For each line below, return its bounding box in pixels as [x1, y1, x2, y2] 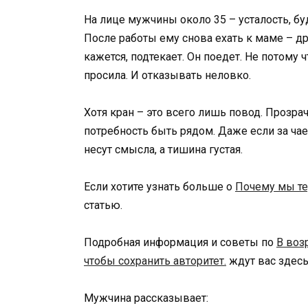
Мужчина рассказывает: [84, 291, 208, 305]
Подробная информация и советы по [84, 236, 276, 250]
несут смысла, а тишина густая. [84, 142, 243, 156]
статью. [84, 198, 122, 212]
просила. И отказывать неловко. [84, 68, 251, 82]
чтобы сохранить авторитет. [84, 254, 226, 268]
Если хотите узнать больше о [84, 179, 235, 193]
